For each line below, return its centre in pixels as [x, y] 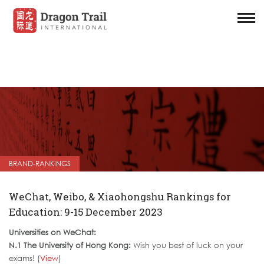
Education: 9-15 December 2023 [86, 212]
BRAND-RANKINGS [40, 164]
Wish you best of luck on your [187, 245]
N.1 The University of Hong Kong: [70, 245]
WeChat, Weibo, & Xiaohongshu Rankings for [120, 197]
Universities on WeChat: [52, 232]
